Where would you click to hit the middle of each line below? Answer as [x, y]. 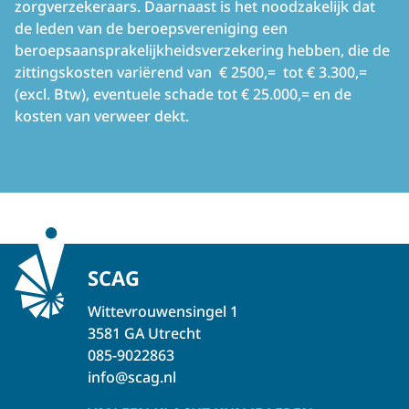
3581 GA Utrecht [144, 333]
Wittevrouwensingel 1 [163, 311]
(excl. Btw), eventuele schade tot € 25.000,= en [173, 94]
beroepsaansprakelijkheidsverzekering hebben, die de [202, 50]
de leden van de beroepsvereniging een [151, 28]
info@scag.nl [132, 377]
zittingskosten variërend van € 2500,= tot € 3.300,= [191, 72]
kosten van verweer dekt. [104, 116]
